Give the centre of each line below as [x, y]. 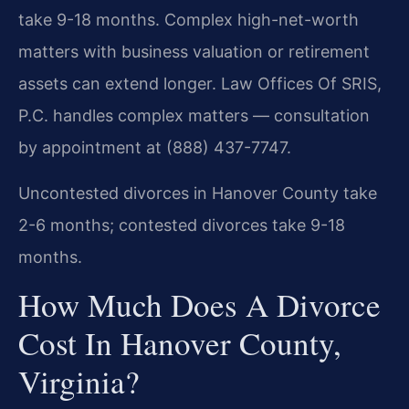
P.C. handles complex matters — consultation [194, 116]
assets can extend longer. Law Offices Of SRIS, [200, 84]
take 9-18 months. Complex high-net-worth [189, 20]
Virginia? [79, 382]
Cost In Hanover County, [180, 343]
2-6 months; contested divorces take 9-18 [182, 225]
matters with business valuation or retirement [194, 52]
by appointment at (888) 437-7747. [155, 148]
